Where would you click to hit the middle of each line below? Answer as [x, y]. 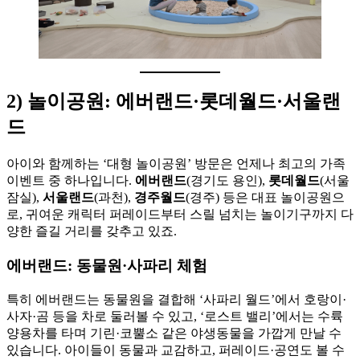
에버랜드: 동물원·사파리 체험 [107, 266]
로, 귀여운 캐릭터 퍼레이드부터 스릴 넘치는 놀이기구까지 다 [180, 215]
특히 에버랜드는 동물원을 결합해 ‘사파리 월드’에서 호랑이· [176, 299]
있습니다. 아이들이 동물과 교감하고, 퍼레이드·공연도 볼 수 [176, 350]
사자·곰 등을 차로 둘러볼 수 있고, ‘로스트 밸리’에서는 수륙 [175, 316]
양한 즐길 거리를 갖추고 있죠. [92, 231]
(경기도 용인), [227, 181]
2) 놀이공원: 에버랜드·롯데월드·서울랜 [174, 102]
